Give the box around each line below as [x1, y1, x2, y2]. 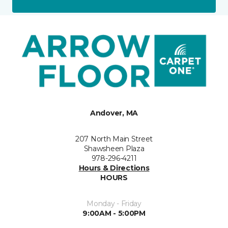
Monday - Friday [87, 198, 141, 208]
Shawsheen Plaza [83, 144, 145, 153]
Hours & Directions [78, 163, 150, 173]
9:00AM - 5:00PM [82, 208, 146, 218]
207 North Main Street [75, 134, 153, 144]
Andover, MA [90, 108, 138, 118]
